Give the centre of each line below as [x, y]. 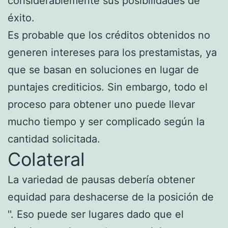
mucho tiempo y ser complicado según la [106, 121]
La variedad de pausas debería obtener [101, 179]
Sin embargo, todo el [158, 87]
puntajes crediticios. [58, 87]
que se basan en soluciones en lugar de [103, 69]
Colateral [46, 159]
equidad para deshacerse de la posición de [111, 197]
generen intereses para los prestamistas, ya [112, 52]
